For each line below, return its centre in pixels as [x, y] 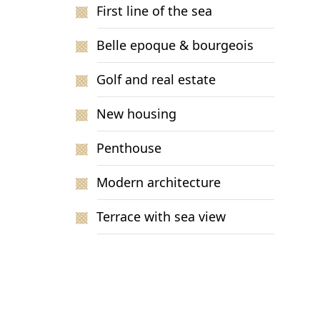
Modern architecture [159, 182]
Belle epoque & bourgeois [175, 45]
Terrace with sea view [161, 216]
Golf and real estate [156, 79]
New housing [137, 114]
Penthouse [129, 148]
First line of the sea [155, 11]
